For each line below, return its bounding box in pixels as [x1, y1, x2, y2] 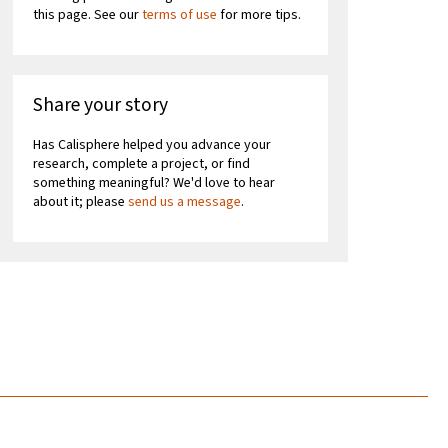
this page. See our [33, 5, 143, 26]
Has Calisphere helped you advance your [33, 135, 272, 156]
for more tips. [217, 5, 302, 26]
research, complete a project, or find [33, 154, 251, 175]
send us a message [128, 192, 242, 213]
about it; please [33, 192, 129, 213]
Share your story [33, 91, 169, 120]
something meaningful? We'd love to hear [33, 173, 276, 194]
